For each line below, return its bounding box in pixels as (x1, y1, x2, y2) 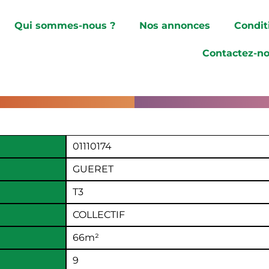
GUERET (73, 163, 114, 175)
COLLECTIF (73, 208, 125, 220)
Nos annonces (139, 20, 211, 31)
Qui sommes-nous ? (14, 20, 116, 31)
